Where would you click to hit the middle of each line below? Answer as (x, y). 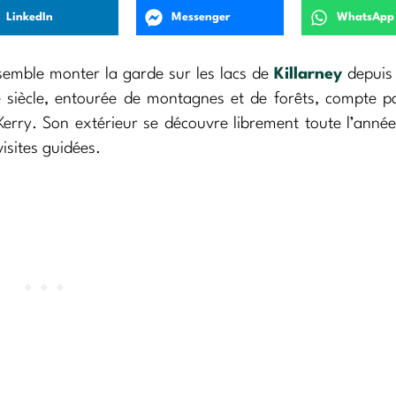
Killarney (308, 74)
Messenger (202, 18)
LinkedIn (30, 18)
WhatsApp (365, 18)
